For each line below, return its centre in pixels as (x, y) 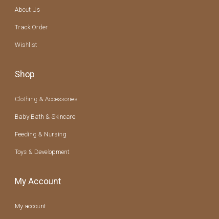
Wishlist (26, 45)
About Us (27, 10)
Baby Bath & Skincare (45, 117)
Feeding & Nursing (41, 134)
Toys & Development (42, 152)
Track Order (31, 27)
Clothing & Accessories (46, 99)
